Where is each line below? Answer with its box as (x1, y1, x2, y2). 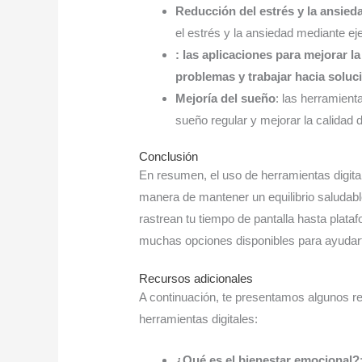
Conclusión (139, 149, 199, 164)
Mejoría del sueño (175, 90, 276, 105)
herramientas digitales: (139, 312, 259, 326)
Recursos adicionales (139, 271, 254, 286)
